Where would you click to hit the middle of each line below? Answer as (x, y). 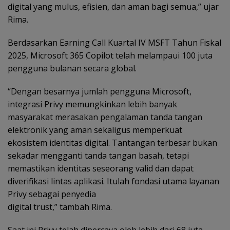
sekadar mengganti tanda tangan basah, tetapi (98, 156)
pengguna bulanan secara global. (72, 69)
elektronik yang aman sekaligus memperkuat (95, 130)
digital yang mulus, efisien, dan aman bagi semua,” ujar (113, 7)
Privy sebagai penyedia (52, 194)
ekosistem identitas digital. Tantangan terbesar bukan (112, 143)
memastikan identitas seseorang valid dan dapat (101, 169)
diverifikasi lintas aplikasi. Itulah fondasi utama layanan (113, 181)
